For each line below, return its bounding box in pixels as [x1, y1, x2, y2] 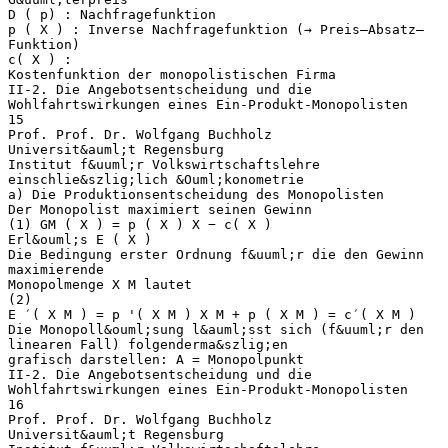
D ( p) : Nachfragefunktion [8, 6, 216, 22]
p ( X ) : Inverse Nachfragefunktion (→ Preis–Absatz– [8, 21, 424, 37]
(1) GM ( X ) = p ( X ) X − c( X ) [8, 216, 272, 232]
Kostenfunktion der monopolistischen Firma [8, 66, 336, 82]
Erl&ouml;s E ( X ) [8, 231, 152, 247]
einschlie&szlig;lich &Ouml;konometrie [8, 171, 304, 187]
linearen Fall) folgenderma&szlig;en [8, 336, 288, 352]
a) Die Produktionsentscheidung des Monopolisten [8, 186, 384, 202]
